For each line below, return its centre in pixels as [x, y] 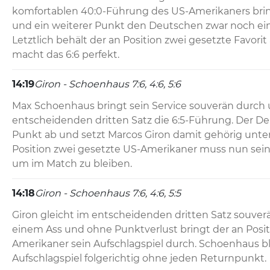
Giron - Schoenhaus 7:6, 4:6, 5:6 [108, 84]
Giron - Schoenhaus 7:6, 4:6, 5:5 [108, 193]
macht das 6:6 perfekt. [66, 55]
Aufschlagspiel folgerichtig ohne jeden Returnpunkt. [139, 259]
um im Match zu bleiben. [72, 164]
